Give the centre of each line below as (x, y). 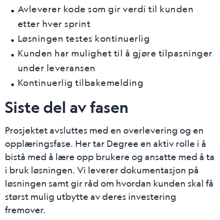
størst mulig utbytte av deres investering (91, 196)
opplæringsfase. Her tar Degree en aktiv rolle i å (106, 143)
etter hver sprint (54, 24)
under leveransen (56, 68)
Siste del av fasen (67, 107)
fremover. (26, 210)
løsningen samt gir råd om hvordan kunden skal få (109, 183)
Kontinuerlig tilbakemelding (80, 82)
